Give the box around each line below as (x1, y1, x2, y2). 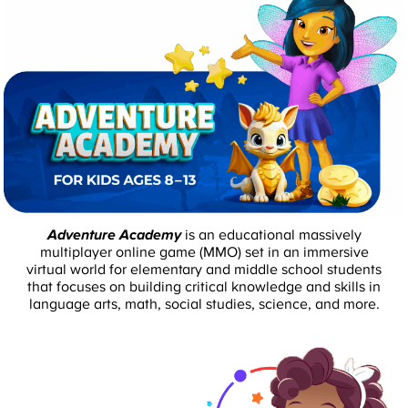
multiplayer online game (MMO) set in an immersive (39, 244, 369, 260)
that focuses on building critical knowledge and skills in (27, 279, 381, 294)
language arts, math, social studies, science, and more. (28, 296, 380, 311)
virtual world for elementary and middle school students (26, 261, 382, 277)
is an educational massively (180, 227, 362, 242)
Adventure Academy (46, 227, 181, 242)
